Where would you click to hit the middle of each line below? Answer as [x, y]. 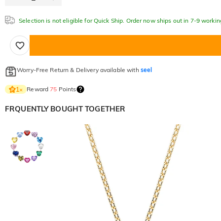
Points [67, 89]
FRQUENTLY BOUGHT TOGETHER [65, 109]
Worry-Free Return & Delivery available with [79, 70]
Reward [38, 89]
